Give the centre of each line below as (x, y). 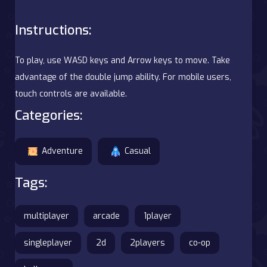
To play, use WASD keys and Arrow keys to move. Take (122, 60)
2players (148, 243)
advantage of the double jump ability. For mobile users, (123, 77)
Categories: (49, 115)
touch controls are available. (71, 94)
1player (158, 216)
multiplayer (46, 216)
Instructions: (53, 30)
